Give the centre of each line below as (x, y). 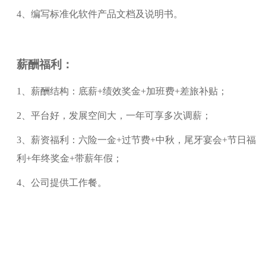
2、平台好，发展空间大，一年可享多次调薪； (114, 116)
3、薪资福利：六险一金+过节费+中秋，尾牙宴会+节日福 (136, 140)
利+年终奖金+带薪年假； (69, 159)
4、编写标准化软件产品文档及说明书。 (99, 14)
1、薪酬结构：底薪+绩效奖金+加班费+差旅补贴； (122, 91)
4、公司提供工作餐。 (61, 183)
